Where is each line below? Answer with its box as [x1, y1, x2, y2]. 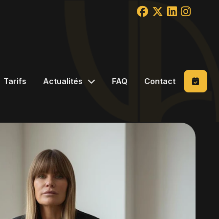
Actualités [43, 76, 83, 86]
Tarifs [3, 76, 26, 86]
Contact [144, 76, 175, 86]
